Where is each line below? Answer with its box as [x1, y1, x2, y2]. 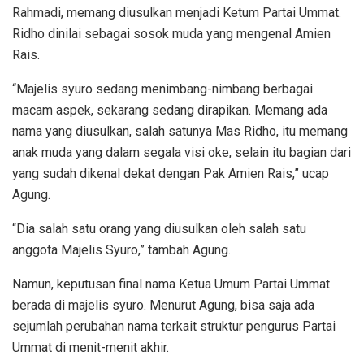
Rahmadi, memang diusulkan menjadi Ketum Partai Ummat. [12, 4, 341, 20]
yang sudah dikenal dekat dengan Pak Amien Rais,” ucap [12, 165, 329, 181]
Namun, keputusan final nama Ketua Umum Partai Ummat [12, 275, 330, 292]
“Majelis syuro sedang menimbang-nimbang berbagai [12, 80, 313, 97]
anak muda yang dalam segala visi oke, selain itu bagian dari [12, 144, 351, 160]
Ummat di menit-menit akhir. [12, 339, 169, 355]
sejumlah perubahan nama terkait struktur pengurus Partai [12, 318, 336, 334]
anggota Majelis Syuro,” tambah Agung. [12, 241, 231, 258]
